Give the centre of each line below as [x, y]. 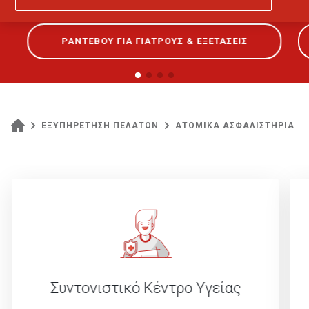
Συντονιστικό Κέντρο [123, 288]
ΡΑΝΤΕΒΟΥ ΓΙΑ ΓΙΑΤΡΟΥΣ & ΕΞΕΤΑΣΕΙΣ [154, 41]
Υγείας [218, 288]
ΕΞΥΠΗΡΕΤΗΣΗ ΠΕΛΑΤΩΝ [100, 126]
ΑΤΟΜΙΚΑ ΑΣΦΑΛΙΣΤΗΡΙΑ [235, 126]
